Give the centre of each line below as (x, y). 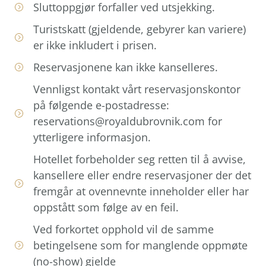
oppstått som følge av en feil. (106, 207)
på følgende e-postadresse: (101, 105)
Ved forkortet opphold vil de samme (123, 229)
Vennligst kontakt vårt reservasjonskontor (137, 89)
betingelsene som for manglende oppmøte (140, 245)
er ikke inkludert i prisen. (95, 45)
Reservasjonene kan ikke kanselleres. (125, 67)
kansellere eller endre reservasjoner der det (142, 175)
